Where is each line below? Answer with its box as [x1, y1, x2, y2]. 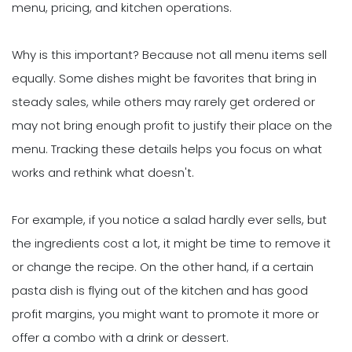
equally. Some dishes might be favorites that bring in [12, 69, 317, 86]
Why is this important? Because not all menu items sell [12, 46, 327, 63]
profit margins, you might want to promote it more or [12, 305, 319, 322]
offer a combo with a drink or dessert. [12, 328, 229, 346]
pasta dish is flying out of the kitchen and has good [12, 281, 308, 299]
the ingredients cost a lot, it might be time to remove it [12, 234, 331, 251]
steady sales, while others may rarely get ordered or [12, 93, 315, 110]
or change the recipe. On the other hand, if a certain [12, 258, 313, 275]
